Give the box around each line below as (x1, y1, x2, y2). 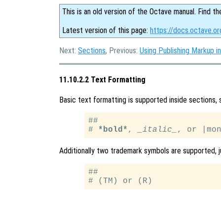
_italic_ (138, 125, 178, 134)
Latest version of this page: (62, 26, 150, 35)
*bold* (98, 125, 128, 134)
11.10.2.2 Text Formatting (59, 75, 146, 85)
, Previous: (106, 46, 140, 55)
